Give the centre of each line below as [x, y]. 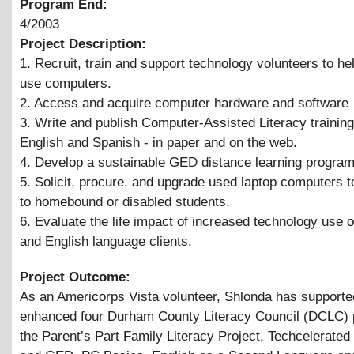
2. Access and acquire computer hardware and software [184, 104]
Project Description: [85, 44]
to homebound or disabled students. [125, 202]
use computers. [66, 84]
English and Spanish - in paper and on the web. [158, 143]
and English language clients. [106, 242]
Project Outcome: [77, 277]
